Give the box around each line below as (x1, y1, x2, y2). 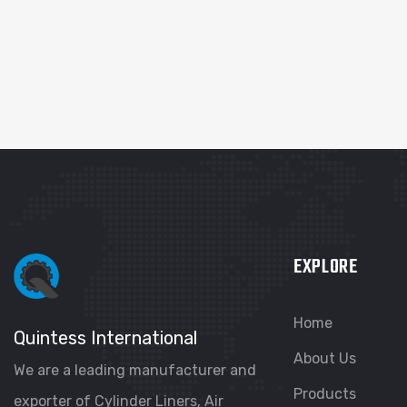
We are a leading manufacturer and (14, 362, 256, 379)
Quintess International (14, 327, 197, 349)
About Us (293, 350, 356, 367)
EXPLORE (293, 252, 358, 283)
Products (293, 385, 356, 402)
